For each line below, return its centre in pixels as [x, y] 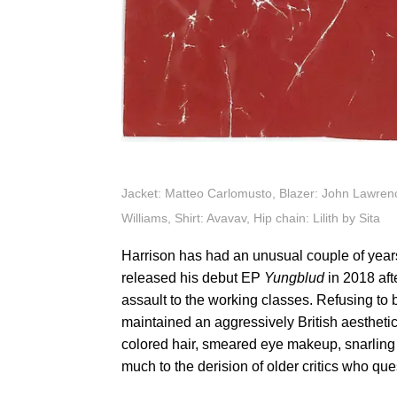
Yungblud [296, 277]
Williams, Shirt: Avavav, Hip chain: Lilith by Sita [251, 218]
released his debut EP [193, 277]
